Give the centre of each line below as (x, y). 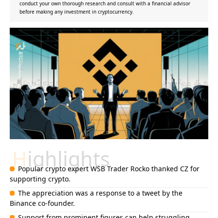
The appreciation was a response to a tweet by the (100, 193)
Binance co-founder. (42, 203)
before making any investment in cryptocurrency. (77, 12)
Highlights (69, 158)
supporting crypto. (40, 179)
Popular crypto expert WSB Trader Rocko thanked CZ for (109, 168)
